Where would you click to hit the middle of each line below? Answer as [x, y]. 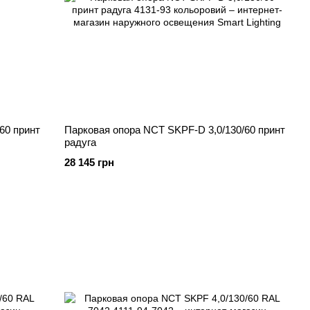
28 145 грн [90, 162]
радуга [81, 142]
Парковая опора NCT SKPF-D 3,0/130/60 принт [175, 130]
